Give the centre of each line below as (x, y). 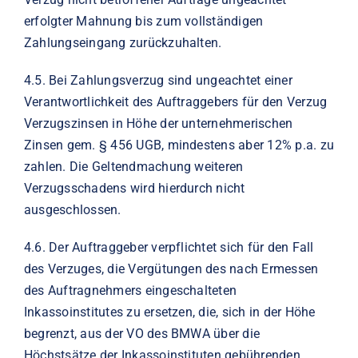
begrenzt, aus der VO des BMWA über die (142, 333)
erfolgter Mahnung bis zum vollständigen (143, 21)
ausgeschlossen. (72, 209)
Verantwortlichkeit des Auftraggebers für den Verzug (175, 101)
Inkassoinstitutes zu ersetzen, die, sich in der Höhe (169, 312)
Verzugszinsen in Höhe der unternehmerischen (158, 123)
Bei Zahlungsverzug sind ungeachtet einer (171, 80)
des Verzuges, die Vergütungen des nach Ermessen (171, 268)
